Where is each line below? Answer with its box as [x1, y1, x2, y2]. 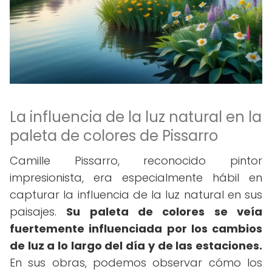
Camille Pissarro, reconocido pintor [10, 153, 262, 168]
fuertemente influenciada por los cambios [10, 221, 262, 236]
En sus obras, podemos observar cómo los [10, 255, 262, 270]
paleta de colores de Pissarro [10, 126, 218, 146]
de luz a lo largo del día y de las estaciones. [10, 238, 262, 253]
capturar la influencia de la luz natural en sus [10, 187, 262, 202]
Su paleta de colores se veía [66, 204, 263, 219]
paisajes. [10, 204, 67, 219]
